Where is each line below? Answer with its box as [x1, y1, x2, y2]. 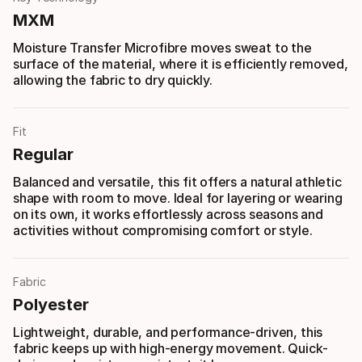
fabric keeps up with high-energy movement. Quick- [13, 339, 328, 356]
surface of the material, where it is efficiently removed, [13, 55, 348, 72]
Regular [13, 144, 74, 164]
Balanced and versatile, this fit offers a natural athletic [13, 173, 342, 190]
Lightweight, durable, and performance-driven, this [13, 323, 323, 340]
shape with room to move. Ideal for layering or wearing [13, 189, 343, 206]
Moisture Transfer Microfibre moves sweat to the [13, 39, 312, 56]
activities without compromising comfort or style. [13, 221, 313, 238]
